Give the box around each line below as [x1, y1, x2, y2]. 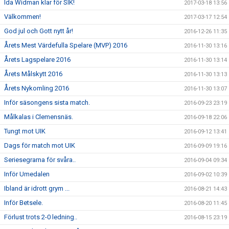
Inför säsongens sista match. [4, 99, 90, 106]
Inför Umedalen [4, 170, 50, 178]
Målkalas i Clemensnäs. [4, 113, 73, 121]
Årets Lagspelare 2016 [4, 56, 71, 63]
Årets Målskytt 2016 [4, 70, 62, 78]
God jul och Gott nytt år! [4, 27, 73, 35]
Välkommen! [4, 13, 41, 20]
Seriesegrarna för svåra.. [4, 156, 76, 164]
